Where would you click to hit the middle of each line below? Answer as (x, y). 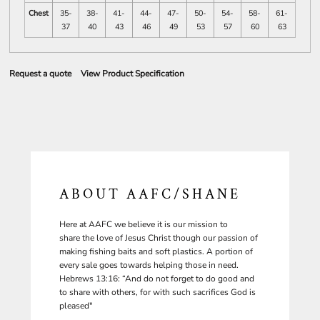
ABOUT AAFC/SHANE (150, 194)
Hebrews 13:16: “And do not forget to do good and (157, 279)
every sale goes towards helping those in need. (149, 265)
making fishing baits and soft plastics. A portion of (156, 251)
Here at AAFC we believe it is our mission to (144, 224)
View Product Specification (132, 74)
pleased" (76, 306)
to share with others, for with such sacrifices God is (157, 292)
